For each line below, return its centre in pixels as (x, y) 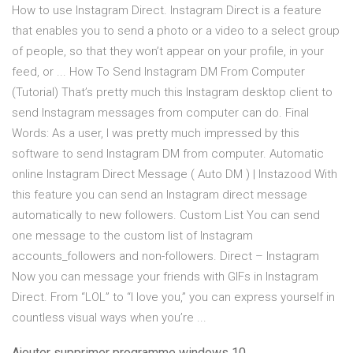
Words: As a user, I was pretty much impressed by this (156, 134)
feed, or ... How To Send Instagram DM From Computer (158, 72)
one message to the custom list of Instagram (132, 236)
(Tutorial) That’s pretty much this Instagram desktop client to (172, 93)
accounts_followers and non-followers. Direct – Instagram (165, 256)
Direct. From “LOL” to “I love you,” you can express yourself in (173, 297)
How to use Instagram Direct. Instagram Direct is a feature (167, 11)
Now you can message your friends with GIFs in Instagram (165, 277)
